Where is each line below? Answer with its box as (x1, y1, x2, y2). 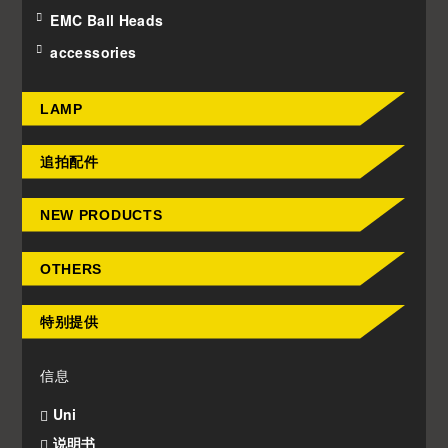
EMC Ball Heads (50, 9, 164, 30)
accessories (50, 42, 137, 63)
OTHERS (39, 260, 103, 277)
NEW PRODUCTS (39, 207, 163, 224)
